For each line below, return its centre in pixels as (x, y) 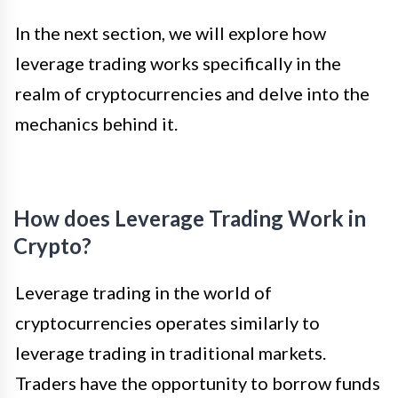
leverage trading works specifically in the (178, 64)
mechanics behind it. (96, 124)
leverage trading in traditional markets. (171, 353)
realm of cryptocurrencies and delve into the (192, 94)
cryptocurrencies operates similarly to (167, 323)
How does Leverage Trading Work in (190, 219)
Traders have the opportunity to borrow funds (198, 383)
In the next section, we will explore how (171, 33)
